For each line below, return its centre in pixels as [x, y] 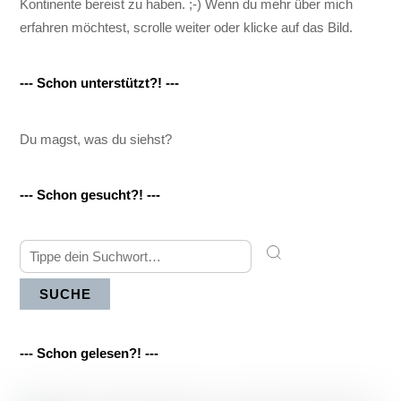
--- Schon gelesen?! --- [90, 354]
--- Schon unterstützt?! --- [100, 83]
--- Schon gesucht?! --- [90, 195]
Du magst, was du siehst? [96, 139]
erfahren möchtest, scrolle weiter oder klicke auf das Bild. [187, 27]
